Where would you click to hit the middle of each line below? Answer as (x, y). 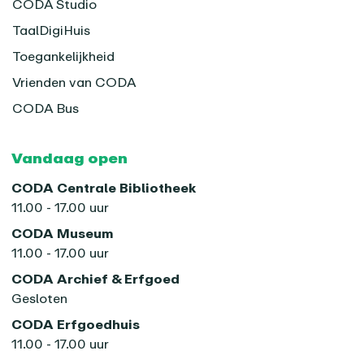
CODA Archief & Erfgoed (96, 279)
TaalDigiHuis (52, 30)
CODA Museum (63, 234)
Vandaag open (70, 158)
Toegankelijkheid (64, 56)
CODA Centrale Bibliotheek (104, 188)
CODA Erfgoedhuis (76, 325)
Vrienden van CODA (75, 82)
